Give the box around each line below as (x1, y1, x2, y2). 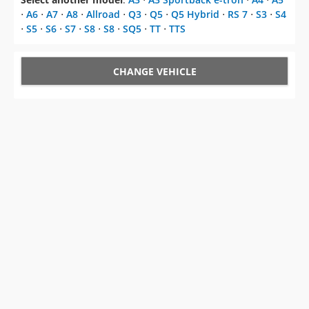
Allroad (86, 8, 120, 21)
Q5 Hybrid (171, 8, 219, 21)
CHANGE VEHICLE (112, 65, 197, 79)
